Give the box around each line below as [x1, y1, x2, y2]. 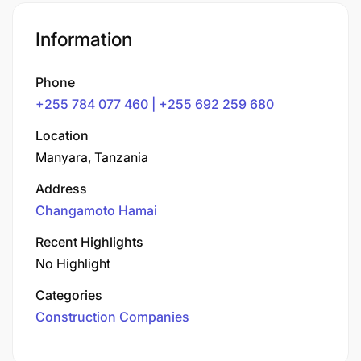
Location [35, 127, 89, 143]
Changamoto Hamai [35, 201, 157, 218]
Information [35, 27, 132, 51]
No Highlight [35, 255, 110, 272]
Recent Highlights [35, 233, 143, 250]
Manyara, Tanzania [35, 148, 148, 165]
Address [35, 180, 87, 197]
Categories [35, 286, 102, 303]
